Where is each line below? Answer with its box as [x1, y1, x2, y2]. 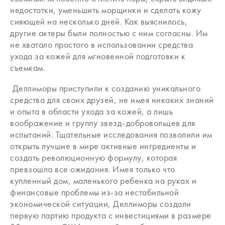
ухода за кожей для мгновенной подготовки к [10, 50, 185, 62]
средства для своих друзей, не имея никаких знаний [10, 93, 214, 105]
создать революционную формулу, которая [10, 151, 177, 163]
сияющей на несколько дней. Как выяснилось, [10, 15, 187, 27]
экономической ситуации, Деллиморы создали [10, 197, 191, 209]
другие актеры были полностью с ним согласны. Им [10, 27, 208, 39]
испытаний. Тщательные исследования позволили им [10, 128, 212, 140]
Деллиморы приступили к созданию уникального [10, 82, 200, 94]
